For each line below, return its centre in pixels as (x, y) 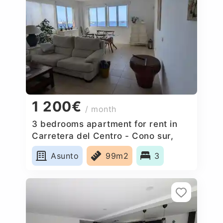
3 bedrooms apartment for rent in (105, 124)
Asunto (65, 156)
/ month (101, 109)
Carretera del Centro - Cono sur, (103, 136)
